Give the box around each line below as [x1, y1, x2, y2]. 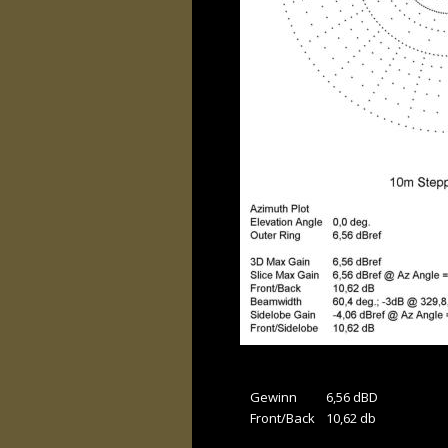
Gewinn [250, 388, 300, 407]
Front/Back [250, 409, 315, 428]
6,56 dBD [325, 388, 378, 407]
